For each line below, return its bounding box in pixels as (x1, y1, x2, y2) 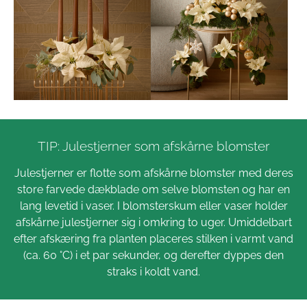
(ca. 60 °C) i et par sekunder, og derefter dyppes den (23, 248, 284, 262)
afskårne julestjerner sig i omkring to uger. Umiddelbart (15, 215, 292, 229)
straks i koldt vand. (107, 265, 200, 278)
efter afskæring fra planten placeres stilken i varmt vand (14, 232, 293, 245)
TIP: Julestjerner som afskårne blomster (38, 138, 269, 153)
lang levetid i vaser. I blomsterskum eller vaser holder (19, 199, 288, 212)
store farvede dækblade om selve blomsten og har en (17, 182, 290, 196)
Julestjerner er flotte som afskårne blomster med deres (14, 166, 293, 180)
